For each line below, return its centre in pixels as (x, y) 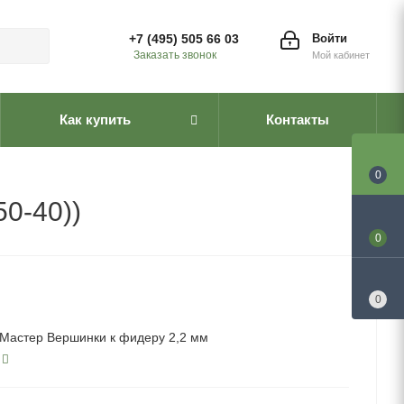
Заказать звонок (175, 55)
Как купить (95, 119)
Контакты (298, 119)
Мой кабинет (341, 55)
